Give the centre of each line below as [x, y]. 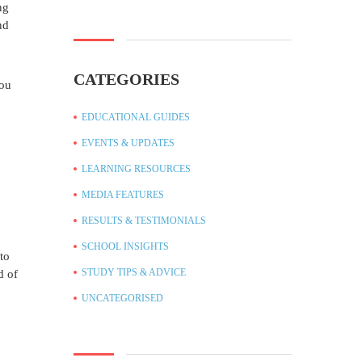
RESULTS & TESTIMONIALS [144, 220]
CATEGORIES [126, 79]
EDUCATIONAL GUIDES [136, 117]
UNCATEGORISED [122, 298]
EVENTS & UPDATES [128, 143]
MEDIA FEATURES [123, 194]
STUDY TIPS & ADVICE [134, 272]
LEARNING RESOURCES [136, 168]
